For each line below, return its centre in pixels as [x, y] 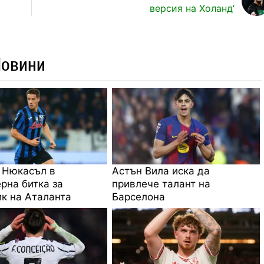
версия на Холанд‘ [192, 8]
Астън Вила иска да [161, 171]
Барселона [139, 197]
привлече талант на [161, 184]
